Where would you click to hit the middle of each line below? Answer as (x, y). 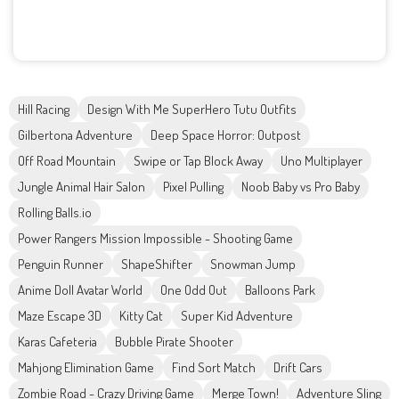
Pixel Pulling (193, 187)
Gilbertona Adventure (75, 135)
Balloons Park (280, 290)
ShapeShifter (157, 265)
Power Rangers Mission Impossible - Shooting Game (155, 239)
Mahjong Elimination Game (86, 368)
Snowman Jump (253, 265)
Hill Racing (44, 110)
